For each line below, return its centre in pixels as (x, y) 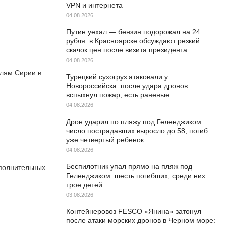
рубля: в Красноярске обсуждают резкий (133, 41)
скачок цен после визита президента (127, 50)
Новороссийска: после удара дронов (127, 86)
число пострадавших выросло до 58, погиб (137, 131)
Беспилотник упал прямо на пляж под (129, 166)
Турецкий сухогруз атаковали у (117, 77)
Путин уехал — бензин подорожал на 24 (133, 32)
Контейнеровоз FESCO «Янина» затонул (134, 211)
